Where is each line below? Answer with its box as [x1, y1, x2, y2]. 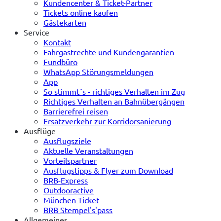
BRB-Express [43, 175, 88, 185]
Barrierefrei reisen [43, 106, 108, 116]
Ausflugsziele [43, 135, 91, 146]
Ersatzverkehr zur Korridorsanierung [43, 115, 171, 126]
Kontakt [43, 37, 71, 47]
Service [24, 27, 49, 37]
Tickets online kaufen [43, 7, 118, 17]
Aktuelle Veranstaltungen [43, 145, 133, 155]
